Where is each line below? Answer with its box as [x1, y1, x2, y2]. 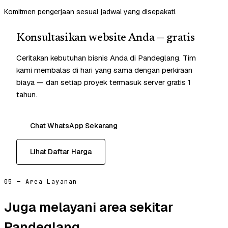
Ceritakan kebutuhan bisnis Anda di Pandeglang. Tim [16, 53, 196, 63]
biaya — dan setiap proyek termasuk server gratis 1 [16, 77, 191, 88]
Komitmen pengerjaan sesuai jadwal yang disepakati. [4, 7, 177, 17]
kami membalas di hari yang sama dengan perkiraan [16, 65, 192, 75]
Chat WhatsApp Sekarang [30, 121, 118, 131]
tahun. [16, 90, 37, 100]
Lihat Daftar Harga [30, 147, 92, 157]
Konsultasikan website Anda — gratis [16, 33, 195, 44]
